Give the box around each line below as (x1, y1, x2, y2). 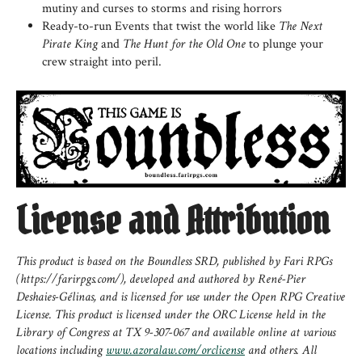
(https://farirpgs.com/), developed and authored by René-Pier (16, 270, 305, 288)
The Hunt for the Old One (123, 36, 246, 53)
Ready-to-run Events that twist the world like (42, 18, 279, 35)
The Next (279, 18, 322, 35)
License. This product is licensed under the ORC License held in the (16, 305, 326, 323)
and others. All (245, 341, 317, 359)
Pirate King (42, 36, 98, 53)
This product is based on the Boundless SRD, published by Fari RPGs (16, 252, 332, 270)
